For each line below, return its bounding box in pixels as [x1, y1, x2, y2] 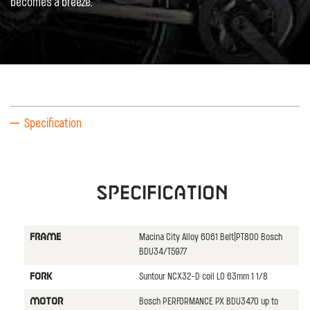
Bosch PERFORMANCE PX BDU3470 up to [138, 296, 278, 307]
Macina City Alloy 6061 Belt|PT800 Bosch [138, 232, 282, 243]
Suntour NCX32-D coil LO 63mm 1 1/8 [138, 271, 268, 282]
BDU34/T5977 [138, 246, 187, 257]
